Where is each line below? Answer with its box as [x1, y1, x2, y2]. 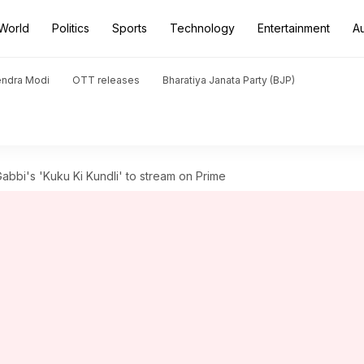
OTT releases [72, 74, 140, 86]
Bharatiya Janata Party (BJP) [162, 74, 295, 86]
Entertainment [258, 21, 330, 35]
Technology [170, 21, 235, 35]
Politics [52, 21, 89, 35]
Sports [112, 21, 147, 35]
